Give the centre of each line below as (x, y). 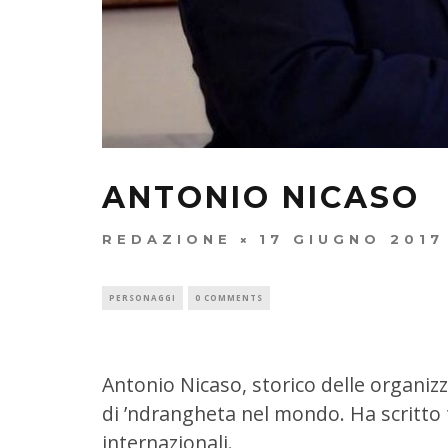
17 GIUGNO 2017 (351, 239)
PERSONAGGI (142, 298)
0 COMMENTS (229, 298)
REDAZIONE (167, 239)
